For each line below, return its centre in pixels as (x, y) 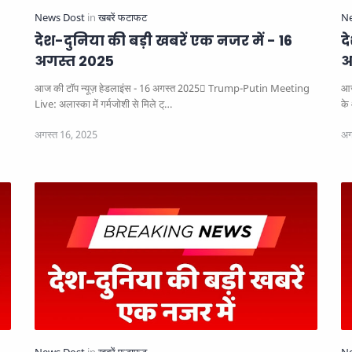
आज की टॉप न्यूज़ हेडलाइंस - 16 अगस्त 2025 (117, 88)
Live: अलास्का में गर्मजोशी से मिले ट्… (103, 104)
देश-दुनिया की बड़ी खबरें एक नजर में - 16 (163, 40)
